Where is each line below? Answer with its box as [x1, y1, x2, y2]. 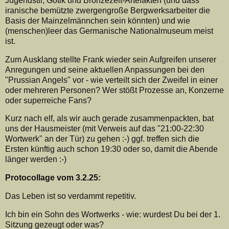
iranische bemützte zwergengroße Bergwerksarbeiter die [5, 6, 210, 15]
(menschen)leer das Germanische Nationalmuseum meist [5, 26, 213, 35]
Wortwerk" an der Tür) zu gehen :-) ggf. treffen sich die [5, 134, 199, 144]
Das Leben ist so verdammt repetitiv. [5, 192, 136, 201]
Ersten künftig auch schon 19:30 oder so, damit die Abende [5, 145, 218, 154]
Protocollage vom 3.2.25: [5, 173, 101, 182]
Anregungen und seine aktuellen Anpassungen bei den [5, 65, 204, 74]
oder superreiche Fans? [5, 96, 91, 105]
